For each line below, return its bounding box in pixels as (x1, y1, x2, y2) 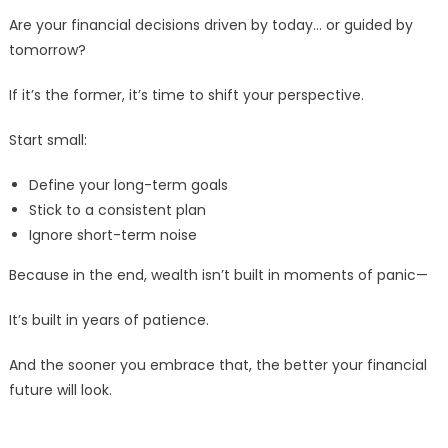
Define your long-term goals (28, 175, 228, 196)
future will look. (8, 380, 112, 401)
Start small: (8, 130, 87, 151)
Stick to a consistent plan (28, 200, 206, 221)
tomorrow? (8, 40, 86, 61)
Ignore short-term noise (28, 225, 197, 246)
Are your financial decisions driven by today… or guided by (8, 15, 413, 36)
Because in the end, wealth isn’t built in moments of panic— (8, 265, 428, 286)
